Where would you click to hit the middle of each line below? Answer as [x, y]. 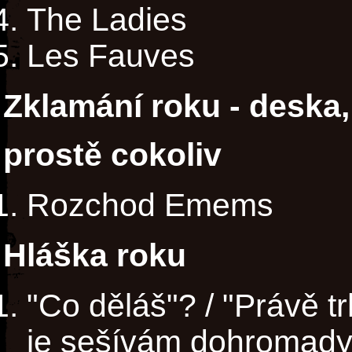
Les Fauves [111, 56]
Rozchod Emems [150, 205]
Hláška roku [95, 255]
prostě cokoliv [112, 155]
